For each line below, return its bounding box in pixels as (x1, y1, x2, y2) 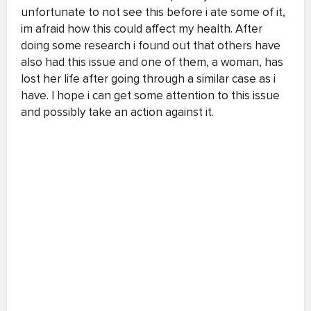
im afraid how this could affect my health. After (21, 22, 262, 36)
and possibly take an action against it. (21, 105, 214, 119)
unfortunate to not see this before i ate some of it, (21, 5, 285, 19)
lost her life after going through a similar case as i (21, 72, 276, 86)
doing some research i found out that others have (21, 38, 280, 53)
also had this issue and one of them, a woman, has (21, 55, 283, 69)
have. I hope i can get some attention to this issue (21, 88, 280, 103)
